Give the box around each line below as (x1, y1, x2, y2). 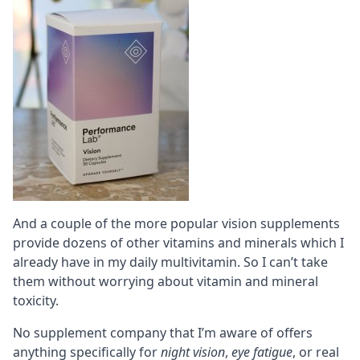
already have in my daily (13, 253, 161, 272)
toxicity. (13, 292, 59, 310)
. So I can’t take (237, 253, 328, 272)
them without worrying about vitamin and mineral (13, 272, 318, 291)
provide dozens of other (13, 234, 163, 252)
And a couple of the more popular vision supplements (13, 215, 340, 233)
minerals (244, 234, 297, 252)
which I (297, 234, 344, 252)
